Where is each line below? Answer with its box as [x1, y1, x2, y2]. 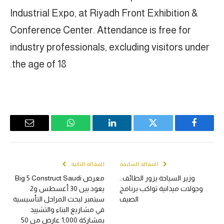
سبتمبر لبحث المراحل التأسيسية [13, 195, 104, 203]
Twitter [127, 125, 154, 135]
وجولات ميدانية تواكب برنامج [119, 184, 203, 193]
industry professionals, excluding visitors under [10, 41, 209, 52]
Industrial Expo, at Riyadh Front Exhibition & [10, 7, 198, 18]
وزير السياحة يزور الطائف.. [119, 174, 195, 182]
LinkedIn [79, 125, 113, 135]
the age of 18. [12, 58, 66, 69]
